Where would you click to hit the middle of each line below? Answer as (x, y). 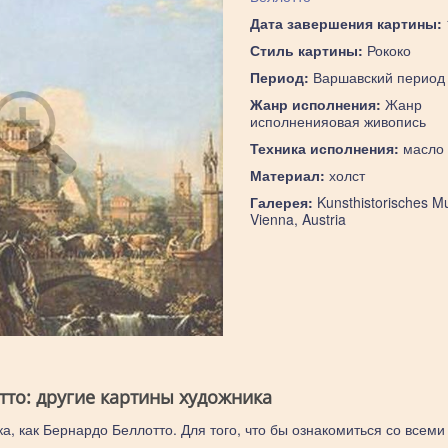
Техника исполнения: (324, 148)
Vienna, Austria (297, 219)
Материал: (287, 175)
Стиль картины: (306, 50)
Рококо (386, 50)
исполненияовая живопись (337, 121)
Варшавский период (376, 77)
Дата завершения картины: (345, 23)
